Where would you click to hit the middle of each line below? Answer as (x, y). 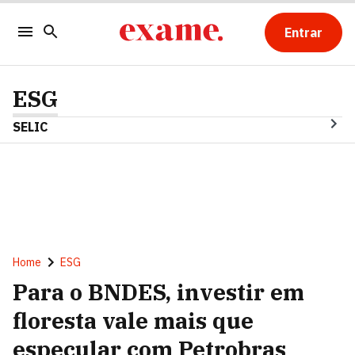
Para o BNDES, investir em (158, 292)
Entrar (303, 32)
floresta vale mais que (133, 321)
